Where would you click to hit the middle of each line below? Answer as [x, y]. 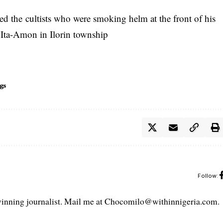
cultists [40, 18]
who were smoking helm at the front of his [135, 18]
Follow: [208, 175]
